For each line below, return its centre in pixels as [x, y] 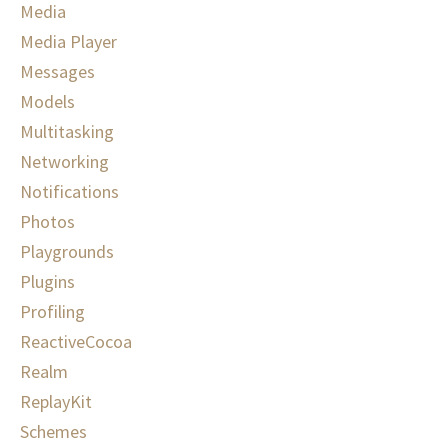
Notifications [69, 192]
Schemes [53, 432]
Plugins [47, 282]
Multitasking [67, 132]
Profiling [52, 312]
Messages [57, 72]
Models [47, 102]
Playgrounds [67, 252]
